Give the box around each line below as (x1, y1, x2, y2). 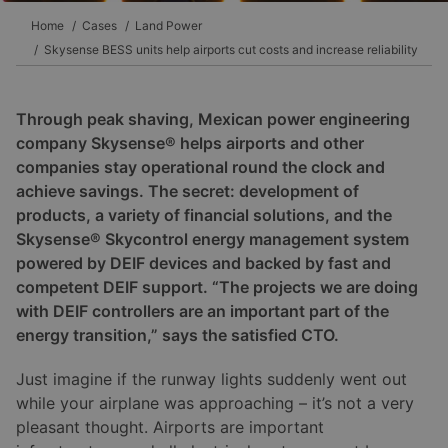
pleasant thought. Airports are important (16, 417, 324, 437)
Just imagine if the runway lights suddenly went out (16, 369, 407, 389)
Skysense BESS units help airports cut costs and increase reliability (41, 42, 418, 57)
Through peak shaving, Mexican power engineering (16, 109, 410, 129)
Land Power (132, 18, 202, 33)
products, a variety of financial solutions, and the (16, 205, 392, 225)
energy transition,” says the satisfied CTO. (16, 325, 339, 345)
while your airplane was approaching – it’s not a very (16, 393, 414, 413)
